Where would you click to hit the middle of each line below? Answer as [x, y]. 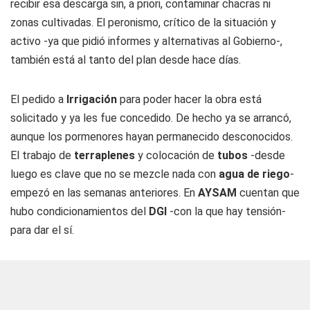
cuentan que [268, 193]
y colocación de [176, 155]
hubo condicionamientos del [80, 211]
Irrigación [92, 99]
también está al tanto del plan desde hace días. [126, 60]
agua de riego [254, 174]
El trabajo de [42, 155]
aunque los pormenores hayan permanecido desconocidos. [152, 137]
